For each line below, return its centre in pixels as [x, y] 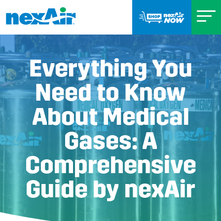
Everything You [110, 68]
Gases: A [110, 141]
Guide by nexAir [110, 189]
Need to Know [110, 92]
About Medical [110, 117]
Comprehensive [110, 165]
